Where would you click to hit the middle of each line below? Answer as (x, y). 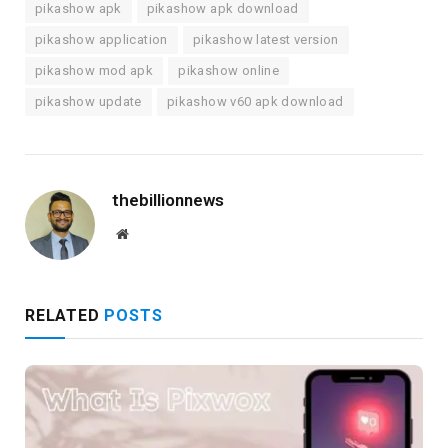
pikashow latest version (265, 39)
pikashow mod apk (94, 70)
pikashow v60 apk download (255, 101)
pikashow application (101, 39)
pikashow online (229, 70)
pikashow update (88, 101)
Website (149, 232)
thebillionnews (168, 199)
